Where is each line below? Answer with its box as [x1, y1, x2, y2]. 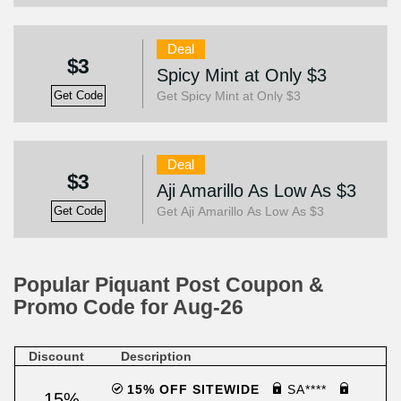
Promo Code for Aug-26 [13, 295, 243, 319]
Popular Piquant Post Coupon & [13, 273, 324, 296]
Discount [29, 349, 84, 363]
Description [121, 349, 192, 363]
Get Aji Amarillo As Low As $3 [156, 204, 324, 218]
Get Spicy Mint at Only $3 [156, 89, 301, 103]
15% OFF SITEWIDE [123, 382, 264, 397]
